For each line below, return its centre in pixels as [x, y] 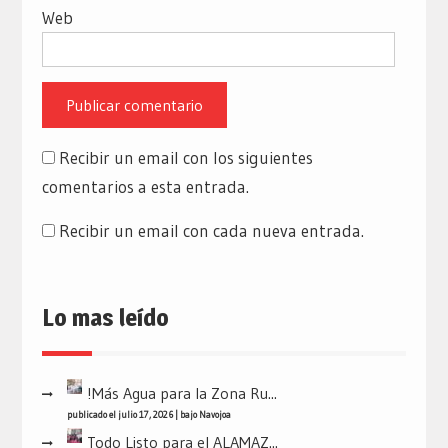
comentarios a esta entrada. [145, 187]
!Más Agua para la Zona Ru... [181, 393]
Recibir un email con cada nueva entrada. [211, 231]
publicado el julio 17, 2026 [119, 415]
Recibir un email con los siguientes [185, 158]
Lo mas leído [105, 318]
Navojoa [214, 415]
